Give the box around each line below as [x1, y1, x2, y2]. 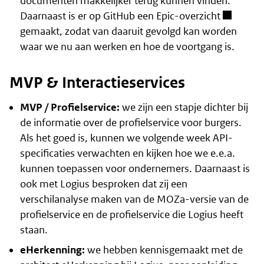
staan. [19, 223, 48, 237]
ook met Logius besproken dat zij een [19, 177, 187, 191]
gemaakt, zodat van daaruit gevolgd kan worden [19, 24, 237, 38]
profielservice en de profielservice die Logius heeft [19, 208, 243, 222]
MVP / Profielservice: [19, 101, 120, 114]
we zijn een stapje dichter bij [119, 101, 248, 114]
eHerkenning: [19, 243, 85, 257]
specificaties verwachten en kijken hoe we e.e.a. [19, 147, 235, 160]
